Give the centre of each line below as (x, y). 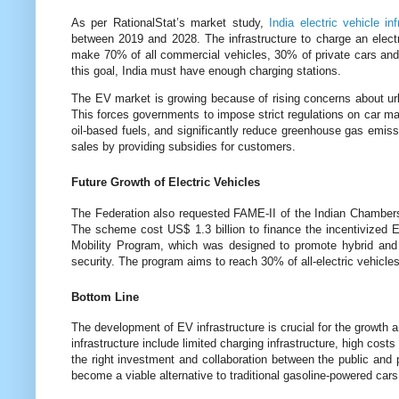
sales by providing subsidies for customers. (183, 147)
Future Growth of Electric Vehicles (166, 183)
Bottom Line (105, 297)
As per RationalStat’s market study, (171, 23)
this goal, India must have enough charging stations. (206, 71)
